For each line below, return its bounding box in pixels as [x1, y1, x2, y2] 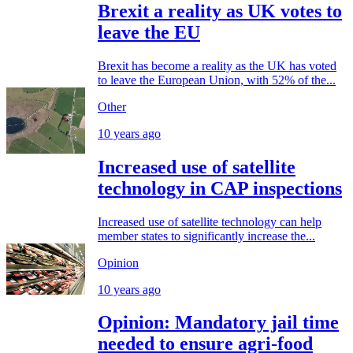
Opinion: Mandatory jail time [98, 312, 339, 333]
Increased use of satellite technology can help [98, 214, 321, 229]
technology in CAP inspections [98, 177, 342, 199]
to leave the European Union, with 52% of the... [98, 72, 336, 87]
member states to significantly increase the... [98, 229, 315, 243]
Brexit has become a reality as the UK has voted [98, 58, 336, 72]
